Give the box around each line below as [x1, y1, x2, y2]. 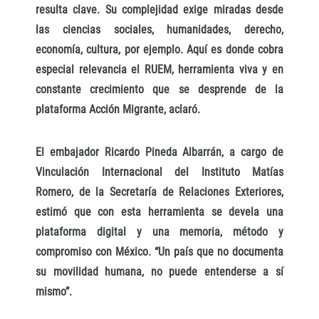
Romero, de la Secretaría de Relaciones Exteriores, [36, 185, 283, 199]
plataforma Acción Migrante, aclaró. [36, 102, 200, 116]
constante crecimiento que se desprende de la [36, 82, 283, 96]
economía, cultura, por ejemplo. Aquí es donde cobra [36, 42, 283, 56]
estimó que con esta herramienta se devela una [36, 205, 283, 219]
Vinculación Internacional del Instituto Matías [36, 165, 283, 179]
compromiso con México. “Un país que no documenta [36, 245, 283, 259]
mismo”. [36, 285, 72, 299]
